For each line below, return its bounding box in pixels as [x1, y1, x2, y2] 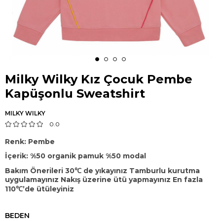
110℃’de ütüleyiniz [5, 184, 74, 193]
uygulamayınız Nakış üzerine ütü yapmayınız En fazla [5, 175, 203, 184]
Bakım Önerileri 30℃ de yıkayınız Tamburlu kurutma [5, 166, 200, 175]
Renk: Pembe [5, 137, 55, 146]
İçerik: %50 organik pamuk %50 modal [5, 151, 146, 160]
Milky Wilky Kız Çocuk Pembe [5, 72, 192, 86]
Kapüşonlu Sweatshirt [5, 86, 145, 101]
